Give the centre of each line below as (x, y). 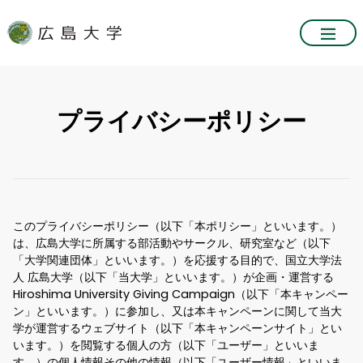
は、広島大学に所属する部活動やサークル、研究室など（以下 (172, 243)
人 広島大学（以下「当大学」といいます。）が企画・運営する (173, 278)
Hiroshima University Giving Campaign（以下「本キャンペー (181, 295)
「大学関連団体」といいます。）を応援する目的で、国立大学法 (177, 261)
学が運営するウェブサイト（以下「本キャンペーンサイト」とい (177, 329)
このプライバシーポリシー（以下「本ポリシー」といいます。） (177, 226)
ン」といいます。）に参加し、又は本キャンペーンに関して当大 (177, 312)
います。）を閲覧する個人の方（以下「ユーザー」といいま (166, 346)
